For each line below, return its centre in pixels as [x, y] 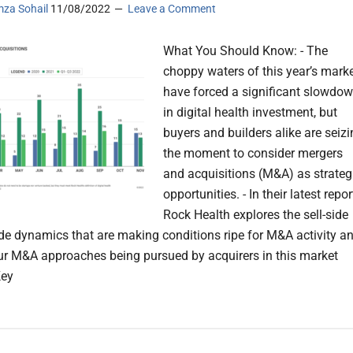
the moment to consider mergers [253, 154]
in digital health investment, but [250, 113]
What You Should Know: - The [245, 51]
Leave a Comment [172, 9]
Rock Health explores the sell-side [256, 215]
